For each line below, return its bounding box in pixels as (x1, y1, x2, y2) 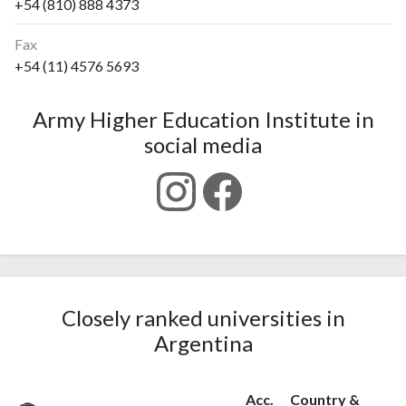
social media (144, 131, 262, 158)
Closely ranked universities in (61, 304, 345, 332)
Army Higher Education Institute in (32, 106, 374, 132)
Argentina (153, 330, 253, 357)
